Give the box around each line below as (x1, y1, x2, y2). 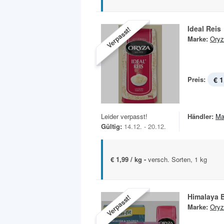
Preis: (187, 74, 205, 84)
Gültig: (101, 121, 122, 131)
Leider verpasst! (101, 111, 147, 121)
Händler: (187, 111, 213, 121)
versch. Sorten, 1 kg (148, 154, 207, 164)
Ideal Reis (187, 23, 221, 34)
